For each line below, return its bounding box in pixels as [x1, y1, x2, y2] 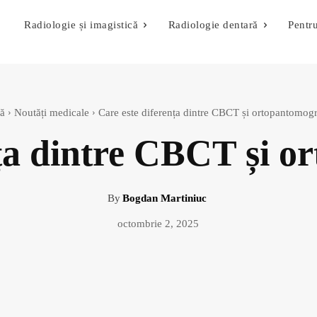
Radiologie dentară [168, 19, 258, 31]
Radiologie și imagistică [24, 19, 138, 31]
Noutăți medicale [13, 107, 89, 118]
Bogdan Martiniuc [122, 192, 207, 204]
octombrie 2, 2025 [117, 217, 199, 229]
